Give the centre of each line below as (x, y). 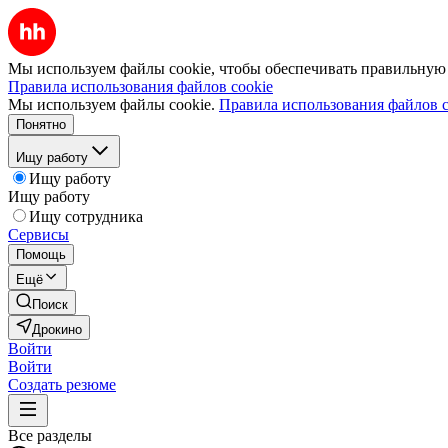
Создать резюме (62, 384)
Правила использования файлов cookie (140, 86)
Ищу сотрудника (86, 216)
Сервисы (38, 234)
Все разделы (50, 435)
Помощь (41, 254)
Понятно (41, 124)
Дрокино (57, 329)
